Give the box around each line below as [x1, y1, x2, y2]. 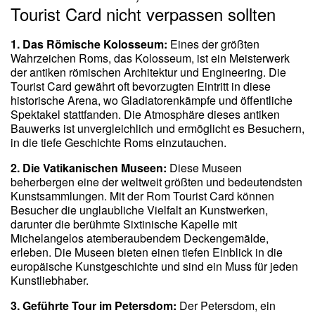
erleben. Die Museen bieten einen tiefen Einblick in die [11, 244, 283, 261]
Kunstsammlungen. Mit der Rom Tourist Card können [11, 188, 274, 205]
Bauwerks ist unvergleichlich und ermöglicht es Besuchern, [11, 120, 304, 137]
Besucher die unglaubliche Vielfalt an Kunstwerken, [11, 202, 268, 219]
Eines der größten [167, 36, 259, 53]
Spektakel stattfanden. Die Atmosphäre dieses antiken [11, 106, 280, 123]
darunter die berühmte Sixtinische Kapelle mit [11, 216, 237, 233]
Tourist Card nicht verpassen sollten [11, 1, 276, 27]
